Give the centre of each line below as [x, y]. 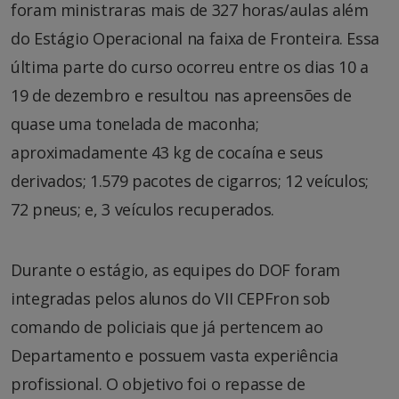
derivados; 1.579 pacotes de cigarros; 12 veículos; [190, 181]
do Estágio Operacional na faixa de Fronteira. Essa [195, 39]
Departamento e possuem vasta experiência [175, 356]
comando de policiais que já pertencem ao [167, 327]
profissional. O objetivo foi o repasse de [158, 384]
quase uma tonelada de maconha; [135, 124]
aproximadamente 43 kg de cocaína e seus [167, 153]
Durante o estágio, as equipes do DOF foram [175, 270]
